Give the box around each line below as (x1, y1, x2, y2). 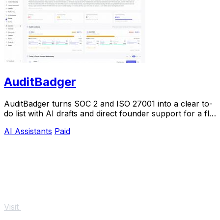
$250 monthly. (4, 118, 57, 129)
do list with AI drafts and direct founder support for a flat (4, 109, 216, 119)
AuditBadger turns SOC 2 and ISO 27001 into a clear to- (4, 99, 213, 109)
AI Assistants (4, 126, 52, 137)
